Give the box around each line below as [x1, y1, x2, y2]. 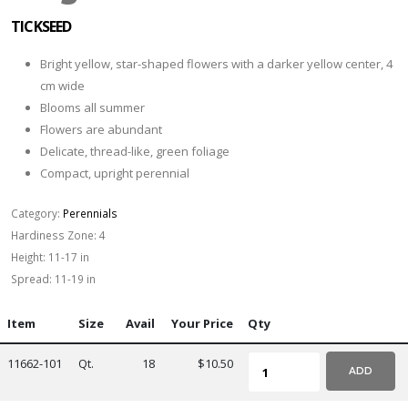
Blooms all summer [40, 99, 145, 117]
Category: [11, 206, 60, 221]
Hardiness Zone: [11, 228, 97, 243]
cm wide [40, 77, 85, 95]
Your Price [171, 315, 233, 332]
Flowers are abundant [40, 121, 162, 138]
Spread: [11, 271, 52, 287]
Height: [11, 250, 46, 265]
